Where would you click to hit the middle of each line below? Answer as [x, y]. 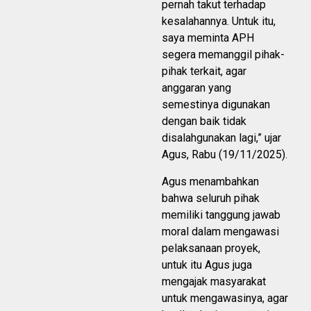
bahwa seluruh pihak [211, 198]
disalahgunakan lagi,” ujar [221, 138]
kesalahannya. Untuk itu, [219, 21]
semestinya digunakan [216, 104]
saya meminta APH [208, 38]
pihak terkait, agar [204, 71]
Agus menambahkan [210, 182]
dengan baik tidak [204, 121]
